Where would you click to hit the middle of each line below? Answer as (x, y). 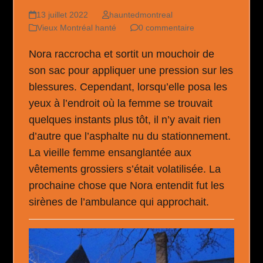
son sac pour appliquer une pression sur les (131, 71)
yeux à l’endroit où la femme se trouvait (121, 104)
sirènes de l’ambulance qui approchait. (119, 202)
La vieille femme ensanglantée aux (110, 153)
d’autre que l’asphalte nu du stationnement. (130, 136)
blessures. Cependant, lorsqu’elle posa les (128, 87)
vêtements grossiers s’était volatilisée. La (125, 169)
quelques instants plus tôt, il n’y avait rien (125, 120)
